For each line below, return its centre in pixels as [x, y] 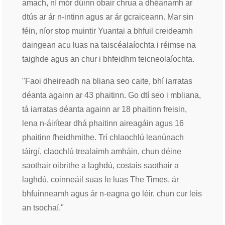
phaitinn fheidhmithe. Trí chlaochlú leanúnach [103, 138]
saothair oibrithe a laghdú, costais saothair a [100, 166]
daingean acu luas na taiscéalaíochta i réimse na [109, 45]
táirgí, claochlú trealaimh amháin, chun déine [102, 152]
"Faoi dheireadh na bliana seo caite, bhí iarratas [107, 81]
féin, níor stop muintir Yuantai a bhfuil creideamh [107, 31]
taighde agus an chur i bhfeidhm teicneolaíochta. [108, 59]
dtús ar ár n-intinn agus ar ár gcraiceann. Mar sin [108, 17]
